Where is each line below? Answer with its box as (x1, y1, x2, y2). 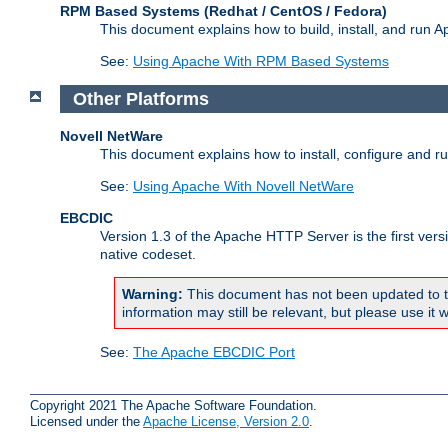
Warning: (122, 286, 183, 303)
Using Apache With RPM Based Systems (133, 53, 389, 70)
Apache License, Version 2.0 (143, 413, 309, 429)
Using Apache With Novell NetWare (133, 178, 354, 195)
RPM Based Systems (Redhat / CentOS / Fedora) (60, 3, 387, 20)
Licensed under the (30, 413, 143, 429)
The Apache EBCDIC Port (133, 344, 295, 361)
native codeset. (100, 246, 196, 263)
